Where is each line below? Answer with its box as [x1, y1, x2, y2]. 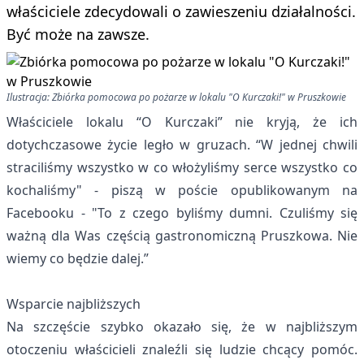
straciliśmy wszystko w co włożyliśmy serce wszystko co [6, 158, 357, 176]
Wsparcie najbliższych [6, 295, 141, 313]
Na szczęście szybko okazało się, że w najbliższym [6, 318, 357, 336]
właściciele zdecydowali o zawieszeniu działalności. [6, 2, 356, 21]
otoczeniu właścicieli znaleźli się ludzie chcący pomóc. [6, 340, 357, 358]
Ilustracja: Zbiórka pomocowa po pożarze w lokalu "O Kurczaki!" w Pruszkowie [6, 90, 346, 104]
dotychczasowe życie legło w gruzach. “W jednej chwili [6, 136, 357, 154]
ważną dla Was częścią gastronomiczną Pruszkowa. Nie [6, 227, 357, 245]
